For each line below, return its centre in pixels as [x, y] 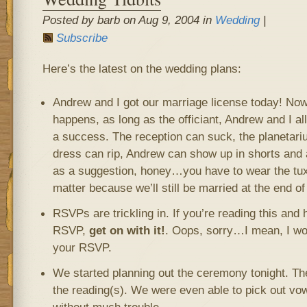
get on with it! [127, 230]
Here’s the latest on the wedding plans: [142, 69]
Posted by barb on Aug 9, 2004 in [128, 20]
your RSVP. [82, 247]
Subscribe [82, 38]
